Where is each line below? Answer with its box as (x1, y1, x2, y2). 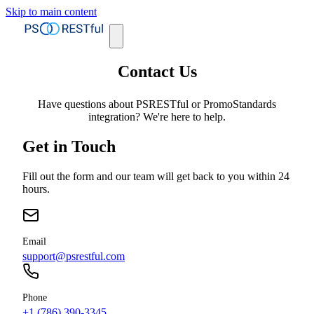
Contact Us (117, 62, 197, 81)
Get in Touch (22, 137, 116, 156)
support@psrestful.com (22, 250, 125, 262)
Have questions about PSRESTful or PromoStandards (38, 97, 276, 110)
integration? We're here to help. (88, 110, 226, 123)
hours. (22, 182, 50, 195)
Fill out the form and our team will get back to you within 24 (22, 170, 289, 182)
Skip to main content (6, 6, 97, 18)
